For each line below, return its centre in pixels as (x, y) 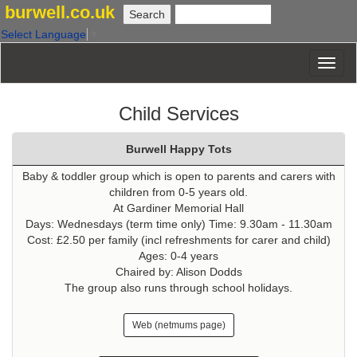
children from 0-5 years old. (178, 192)
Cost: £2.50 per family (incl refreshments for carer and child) (178, 240)
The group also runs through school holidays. (178, 288)
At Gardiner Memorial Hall (178, 208)
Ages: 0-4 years (178, 256)
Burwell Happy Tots (178, 149)
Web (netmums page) (178, 326)
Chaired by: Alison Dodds (178, 272)
